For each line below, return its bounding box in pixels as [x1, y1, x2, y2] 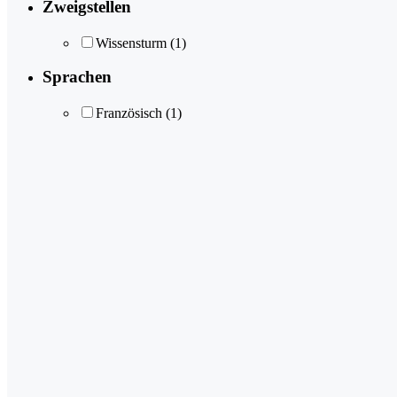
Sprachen [43, 67, 112, 87]
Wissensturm [96, 35, 167, 51]
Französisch [96, 105, 162, 121]
